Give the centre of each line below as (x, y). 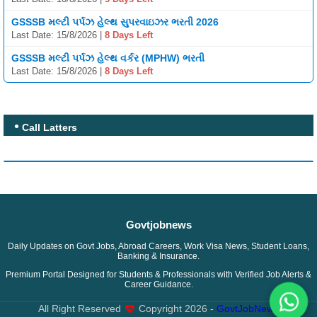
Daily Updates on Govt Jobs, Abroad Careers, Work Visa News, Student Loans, (158, 247)
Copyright (161, 309)
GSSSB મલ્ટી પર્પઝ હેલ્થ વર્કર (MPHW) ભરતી (108, 58)
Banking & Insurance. (158, 257)
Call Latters (48, 128)
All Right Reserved (81, 309)
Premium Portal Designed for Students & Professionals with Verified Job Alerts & (158, 275)
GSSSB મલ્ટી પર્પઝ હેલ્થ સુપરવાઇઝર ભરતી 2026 (115, 22)
